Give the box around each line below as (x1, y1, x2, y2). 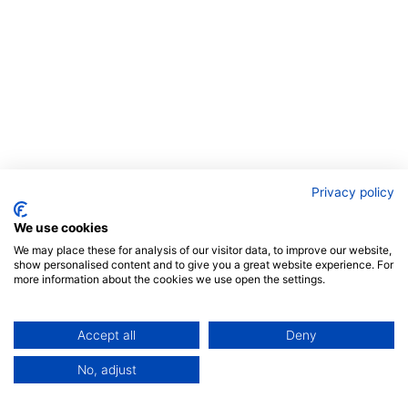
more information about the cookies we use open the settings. (14, 272, 325, 286)
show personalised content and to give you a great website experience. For (14, 258, 393, 271)
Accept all (77, 328, 136, 342)
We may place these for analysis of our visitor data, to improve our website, (14, 243, 392, 257)
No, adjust (76, 362, 137, 377)
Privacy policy (311, 185, 394, 199)
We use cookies (14, 220, 108, 235)
